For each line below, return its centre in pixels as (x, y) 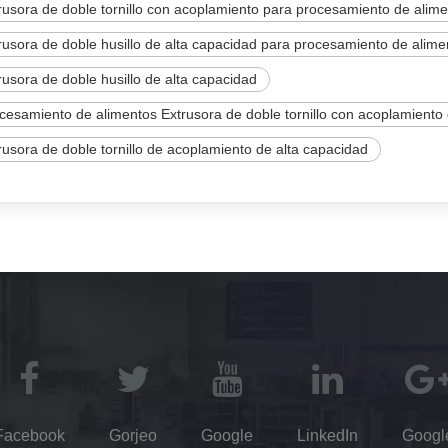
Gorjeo (133, 435)
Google (227, 435)
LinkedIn (327, 435)
